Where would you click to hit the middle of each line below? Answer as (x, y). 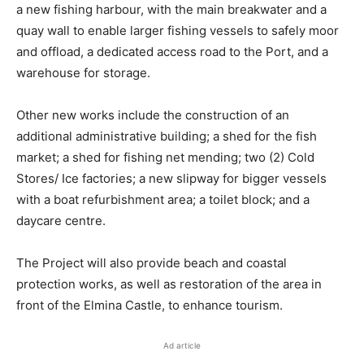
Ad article (182, 346)
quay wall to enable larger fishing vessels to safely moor (178, 31)
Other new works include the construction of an (153, 115)
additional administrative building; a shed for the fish (167, 136)
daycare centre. (61, 221)
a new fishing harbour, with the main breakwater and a (171, 10)
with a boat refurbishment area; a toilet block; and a (163, 200)
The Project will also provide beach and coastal (152, 263)
